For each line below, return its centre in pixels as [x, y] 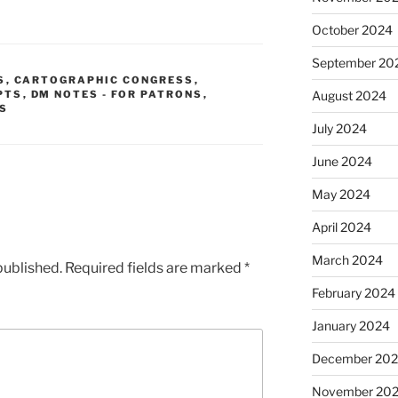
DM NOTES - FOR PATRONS [117, 94]
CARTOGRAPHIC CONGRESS [104, 80]
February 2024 [353, 293]
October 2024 [352, 30]
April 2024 [341, 227]
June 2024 [342, 162]
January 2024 [350, 326]
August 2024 [349, 96]
